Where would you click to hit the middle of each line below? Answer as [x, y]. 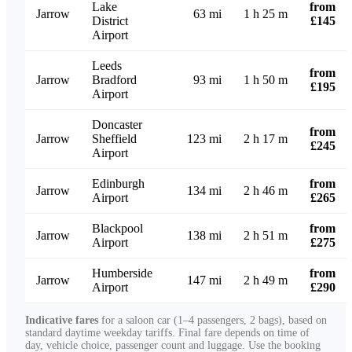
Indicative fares [62, 321]
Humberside [122, 273]
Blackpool [117, 229]
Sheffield [114, 139]
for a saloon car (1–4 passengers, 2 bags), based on [213, 321]
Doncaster [117, 125]
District [110, 21]
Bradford [114, 80]
